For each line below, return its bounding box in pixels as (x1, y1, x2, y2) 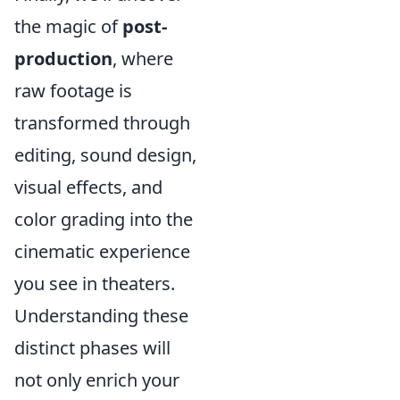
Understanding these (14, 304, 188, 328)
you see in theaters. (14, 271, 175, 296)
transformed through (14, 111, 190, 135)
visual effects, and (14, 175, 162, 199)
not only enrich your (14, 368, 179, 392)
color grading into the (14, 207, 193, 231)
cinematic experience (14, 239, 190, 263)
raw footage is (14, 79, 132, 103)
